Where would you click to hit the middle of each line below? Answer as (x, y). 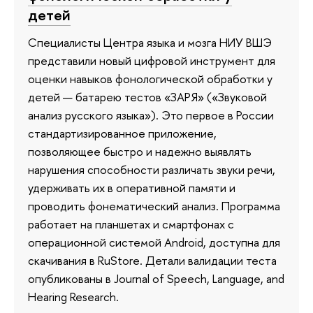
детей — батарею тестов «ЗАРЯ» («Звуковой (147, 97)
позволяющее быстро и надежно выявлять (140, 152)
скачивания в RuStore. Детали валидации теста (152, 261)
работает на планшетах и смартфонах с (131, 224)
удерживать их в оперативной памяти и (132, 188)
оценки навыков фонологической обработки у (150, 79)
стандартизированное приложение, (122, 133)
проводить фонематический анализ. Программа (154, 206)
